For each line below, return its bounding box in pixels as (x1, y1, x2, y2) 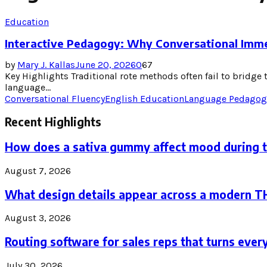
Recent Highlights (5, 115, 101, 129)
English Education (105, 92, 184, 104)
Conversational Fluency (5, 92, 105, 104)
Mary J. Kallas (17, 58, 75, 70)
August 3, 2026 (5, 212, 71, 224)
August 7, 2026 (5, 164, 71, 176)
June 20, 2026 (75, 58, 136, 70)
